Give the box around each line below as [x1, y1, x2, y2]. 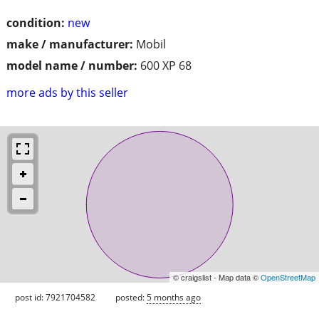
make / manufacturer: [6, 36, 133, 52]
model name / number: [6, 57, 137, 73]
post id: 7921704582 [15, 291, 95, 303]
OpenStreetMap [261, 271, 315, 283]
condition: [6, 14, 65, 31]
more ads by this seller [6, 84, 128, 100]
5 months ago [147, 291, 201, 303]
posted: [115, 291, 147, 303]
